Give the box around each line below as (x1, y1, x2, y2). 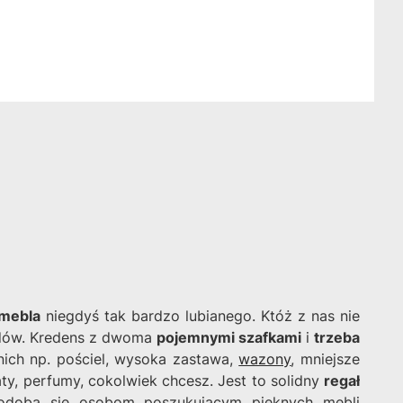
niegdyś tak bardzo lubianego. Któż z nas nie (40, 307, 361, 326)
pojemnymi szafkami (157, 328, 301, 347)
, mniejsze (291, 350, 361, 369)
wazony (238, 350, 291, 369)
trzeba (314, 328, 360, 347)
